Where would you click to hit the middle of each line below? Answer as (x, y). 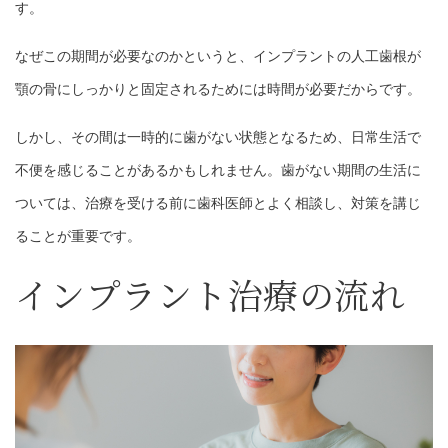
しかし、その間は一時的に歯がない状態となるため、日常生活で (218, 137)
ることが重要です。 (78, 236)
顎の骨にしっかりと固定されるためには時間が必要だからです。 (218, 89)
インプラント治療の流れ (210, 294)
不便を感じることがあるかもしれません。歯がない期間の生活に (218, 170)
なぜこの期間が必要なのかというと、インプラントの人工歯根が (218, 56)
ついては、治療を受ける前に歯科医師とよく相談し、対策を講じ (218, 203)
